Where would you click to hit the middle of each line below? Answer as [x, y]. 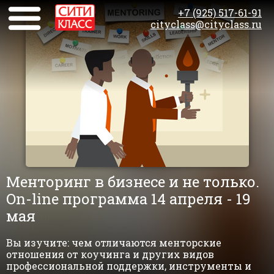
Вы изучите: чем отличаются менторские [114, 243]
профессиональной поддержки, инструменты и [129, 266]
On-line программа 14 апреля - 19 [128, 199]
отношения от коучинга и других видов [110, 254]
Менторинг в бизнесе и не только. [133, 182]
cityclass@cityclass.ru [206, 24]
